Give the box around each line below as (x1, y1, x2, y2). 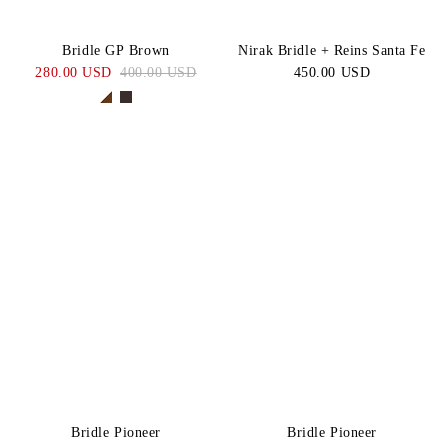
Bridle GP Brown (62, 42, 170, 58)
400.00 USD (120, 64, 197, 80)
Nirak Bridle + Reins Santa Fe (238, 42, 426, 58)
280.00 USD (35, 64, 112, 80)
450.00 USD (293, 64, 371, 80)
